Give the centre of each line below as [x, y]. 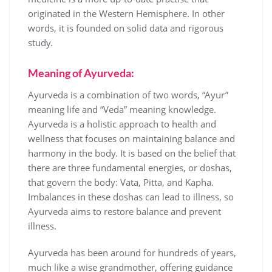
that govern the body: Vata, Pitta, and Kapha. [121, 182]
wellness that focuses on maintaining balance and [131, 138]
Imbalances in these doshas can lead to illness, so [131, 196]
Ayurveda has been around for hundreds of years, [132, 252]
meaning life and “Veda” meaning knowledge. [122, 109]
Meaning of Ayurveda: [81, 73]
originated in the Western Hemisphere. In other [126, 13]
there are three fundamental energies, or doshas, [130, 167]
